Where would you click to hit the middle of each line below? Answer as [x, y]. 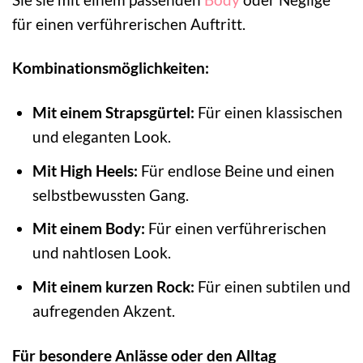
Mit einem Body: [88, 228]
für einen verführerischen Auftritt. [129, 23]
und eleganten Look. [101, 137]
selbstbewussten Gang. [110, 194]
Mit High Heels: [85, 170]
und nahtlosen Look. [101, 253]
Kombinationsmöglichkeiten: [111, 68]
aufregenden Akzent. [103, 310]
